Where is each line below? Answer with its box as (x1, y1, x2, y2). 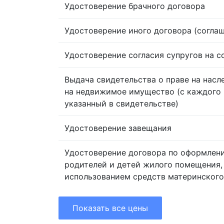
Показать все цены (72, 202, 148, 213)
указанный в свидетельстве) (64, 98, 178, 108)
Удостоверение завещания (64, 122, 171, 133)
